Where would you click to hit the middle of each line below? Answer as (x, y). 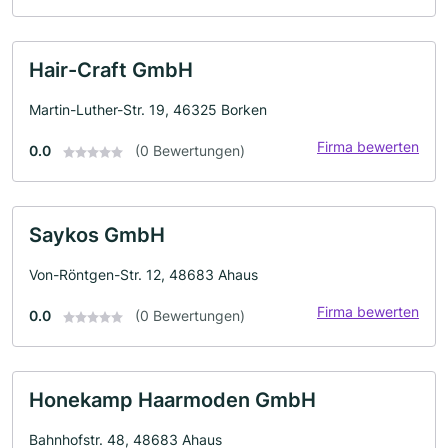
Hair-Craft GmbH (111, 69)
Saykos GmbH (97, 234)
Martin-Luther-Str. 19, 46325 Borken (148, 109)
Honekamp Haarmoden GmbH (172, 399)
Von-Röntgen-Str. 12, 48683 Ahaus (143, 274)
